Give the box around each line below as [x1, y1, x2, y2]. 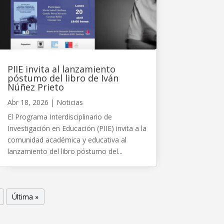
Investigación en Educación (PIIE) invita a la [7, 123, 146, 133]
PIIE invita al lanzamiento [7, 62, 115, 75]
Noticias [56, 97, 83, 107]
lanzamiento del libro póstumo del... [7, 146, 122, 156]
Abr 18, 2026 [7, 97, 48, 107]
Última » [12, 191, 39, 201]
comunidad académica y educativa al [7, 134, 126, 144]
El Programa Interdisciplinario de [7, 111, 112, 121]
